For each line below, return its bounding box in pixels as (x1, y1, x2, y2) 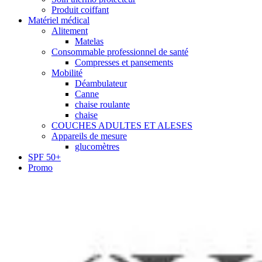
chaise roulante (75, 99, 130, 110)
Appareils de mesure (51, 131, 127, 142)
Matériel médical (28, 15, 89, 26)
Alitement (51, 26, 88, 36)
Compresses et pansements (75, 57, 173, 68)
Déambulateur (75, 78, 127, 89)
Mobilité (51, 68, 82, 78)
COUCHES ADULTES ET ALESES (51, 120, 192, 131)
